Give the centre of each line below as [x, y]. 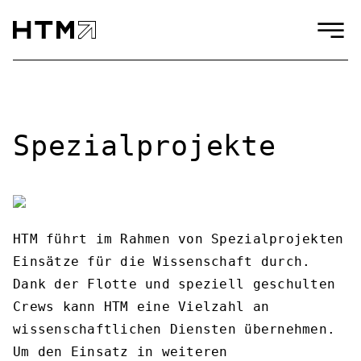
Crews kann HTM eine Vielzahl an [141, 307]
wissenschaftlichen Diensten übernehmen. [174, 329]
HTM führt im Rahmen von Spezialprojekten [178, 239]
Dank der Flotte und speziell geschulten [174, 284]
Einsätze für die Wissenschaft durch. [162, 261]
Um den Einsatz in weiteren [120, 352]
